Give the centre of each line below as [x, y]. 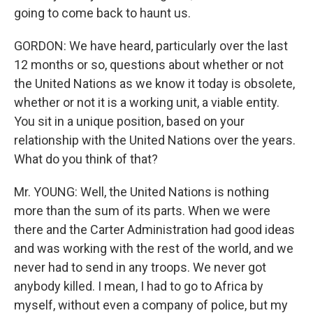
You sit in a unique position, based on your [129, 121]
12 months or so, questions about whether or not [149, 65]
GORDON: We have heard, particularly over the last [151, 46]
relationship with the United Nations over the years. [155, 140]
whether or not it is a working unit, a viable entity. [147, 102]
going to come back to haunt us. [102, 13]
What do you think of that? [86, 159]
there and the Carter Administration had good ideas [154, 230]
